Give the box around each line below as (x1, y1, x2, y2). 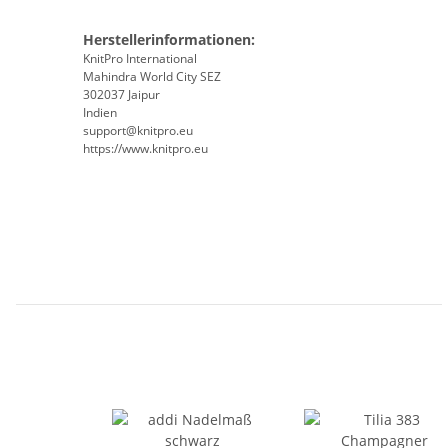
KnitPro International (83, 50, 197, 68)
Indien (83, 104, 117, 122)
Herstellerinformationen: (83, 30, 255, 50)
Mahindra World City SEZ (83, 68, 224, 86)
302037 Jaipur (83, 86, 160, 104)
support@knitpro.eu (83, 122, 193, 140)
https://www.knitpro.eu (83, 140, 208, 158)
